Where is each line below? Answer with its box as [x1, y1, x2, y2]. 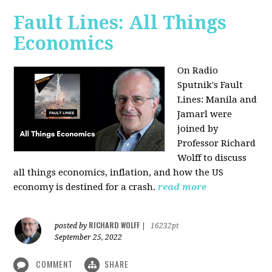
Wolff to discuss [177, 152, 247, 163]
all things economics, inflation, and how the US [13, 166, 224, 178]
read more [158, 181, 207, 192]
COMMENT [33, 257, 76, 270]
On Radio [177, 64, 219, 76]
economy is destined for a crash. [13, 181, 156, 192]
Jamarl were [177, 108, 233, 120]
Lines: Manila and [177, 93, 257, 105]
